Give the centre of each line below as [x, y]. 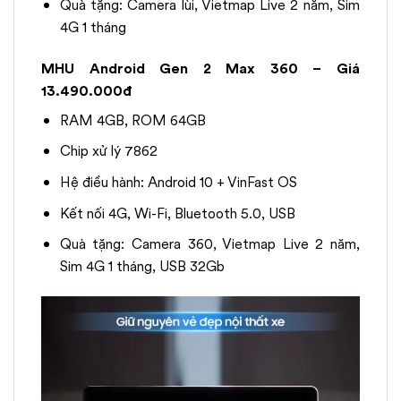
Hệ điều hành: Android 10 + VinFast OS [178, 183]
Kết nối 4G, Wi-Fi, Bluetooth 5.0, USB [177, 213]
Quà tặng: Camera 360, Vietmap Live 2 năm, [209, 244]
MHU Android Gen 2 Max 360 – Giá [200, 68]
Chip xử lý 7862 [108, 151]
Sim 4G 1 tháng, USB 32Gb [142, 267]
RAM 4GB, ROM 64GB [132, 120]
